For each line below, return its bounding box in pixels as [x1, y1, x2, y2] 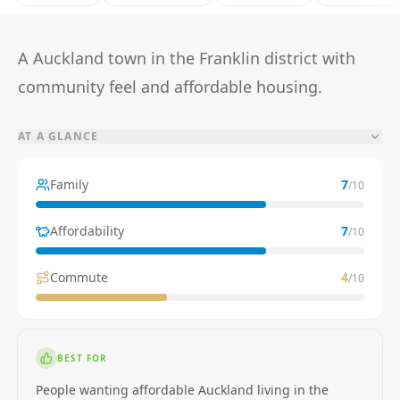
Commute [50, 269, 108, 286]
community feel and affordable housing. [18, 76, 322, 97]
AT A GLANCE [18, 129, 99, 144]
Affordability [50, 222, 124, 239]
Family [50, 176, 88, 193]
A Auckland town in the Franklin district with [18, 47, 355, 69]
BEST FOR [57, 351, 107, 364]
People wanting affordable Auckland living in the [36, 381, 329, 398]
